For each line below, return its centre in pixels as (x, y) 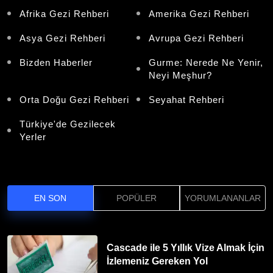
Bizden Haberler (56, 62)
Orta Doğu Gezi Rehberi (74, 99)
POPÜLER (136, 198)
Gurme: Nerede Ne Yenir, (206, 62)
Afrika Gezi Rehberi (64, 13)
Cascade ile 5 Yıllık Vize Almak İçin (186, 247)
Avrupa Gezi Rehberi (196, 38)
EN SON (51, 198)
